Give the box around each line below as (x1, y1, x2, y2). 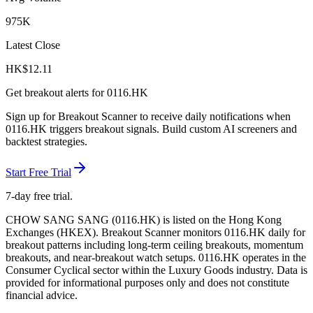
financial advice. (6, 289, 78, 302)
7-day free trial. (6, 190, 73, 203)
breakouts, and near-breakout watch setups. (6, 252, 196, 264)
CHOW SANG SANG (6, 214, 109, 226)
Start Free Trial (6, 166, 71, 179)
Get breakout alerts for (6, 87, 107, 99)
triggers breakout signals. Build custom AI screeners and (47, 123, 297, 136)
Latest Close (6, 39, 60, 52)
